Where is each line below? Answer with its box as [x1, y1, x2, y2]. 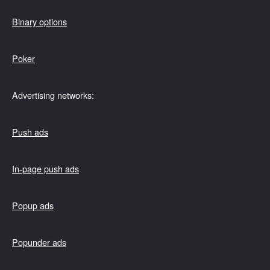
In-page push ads [12, 162, 79, 175]
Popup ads [12, 198, 54, 212]
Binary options [12, 14, 67, 28]
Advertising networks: [12, 88, 94, 101]
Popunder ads [12, 235, 66, 248]
